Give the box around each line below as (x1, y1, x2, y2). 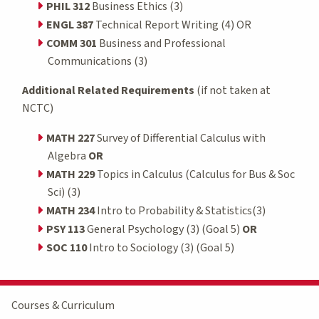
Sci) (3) (48, 184, 80, 200)
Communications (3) (48, 53, 147, 69)
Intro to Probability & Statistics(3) (95, 202, 266, 219)
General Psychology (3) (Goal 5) (85, 221, 242, 237)
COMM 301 (46, 35, 97, 51)
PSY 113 (46, 221, 85, 237)
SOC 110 (46, 239, 87, 256)
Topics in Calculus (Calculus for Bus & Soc (95, 166, 295, 182)
